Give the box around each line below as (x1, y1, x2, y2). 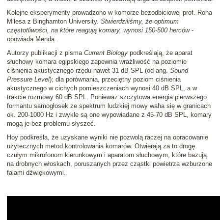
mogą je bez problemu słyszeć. (7, 120, 96, 128)
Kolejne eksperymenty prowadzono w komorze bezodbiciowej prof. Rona (7, 9, 212, 17)
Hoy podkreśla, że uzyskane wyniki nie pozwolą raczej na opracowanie (7, 134, 208, 141)
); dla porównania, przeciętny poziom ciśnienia (50, 76, 181, 83)
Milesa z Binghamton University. (7, 18, 101, 26)
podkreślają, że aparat (128, 49, 192, 57)
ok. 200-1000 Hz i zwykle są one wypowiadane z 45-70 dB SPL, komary (7, 111, 212, 119)
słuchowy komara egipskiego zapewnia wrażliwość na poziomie (7, 58, 187, 66)
